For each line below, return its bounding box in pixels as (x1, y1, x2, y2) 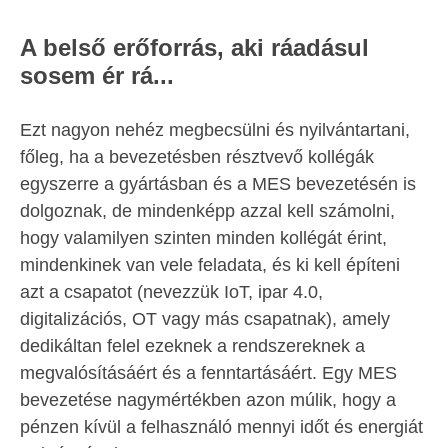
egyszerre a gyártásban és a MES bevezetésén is (20, 174, 416, 195)
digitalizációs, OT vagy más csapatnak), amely (20, 309, 390, 330)
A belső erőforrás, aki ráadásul (20, 34, 369, 62)
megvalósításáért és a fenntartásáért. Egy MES (20, 363, 397, 384)
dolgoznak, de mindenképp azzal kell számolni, (20, 201, 395, 222)
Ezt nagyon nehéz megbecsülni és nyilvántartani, (20, 120, 410, 141)
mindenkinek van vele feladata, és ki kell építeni (20, 255, 400, 276)
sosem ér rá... (20, 62, 174, 90)
